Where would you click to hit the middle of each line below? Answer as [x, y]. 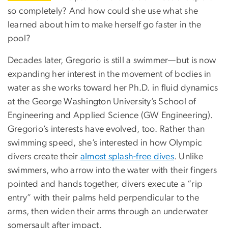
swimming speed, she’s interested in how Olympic [105, 143]
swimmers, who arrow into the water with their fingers [112, 171]
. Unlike [189, 157]
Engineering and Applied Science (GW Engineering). [110, 116]
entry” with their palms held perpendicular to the [104, 198]
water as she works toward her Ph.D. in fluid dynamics [113, 88]
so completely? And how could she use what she [103, 11]
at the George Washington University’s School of [102, 102]
